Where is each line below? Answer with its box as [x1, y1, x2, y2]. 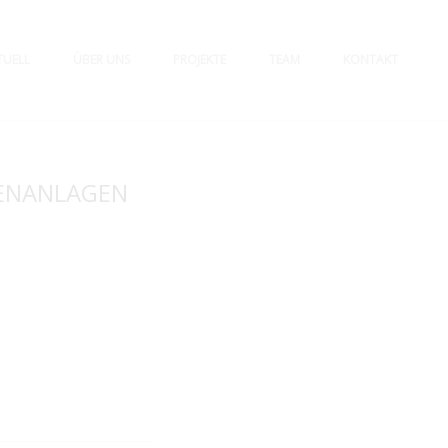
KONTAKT [343, 51, 398, 68]
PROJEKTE [173, 51, 226, 68]
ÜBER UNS [73, 51, 130, 68]
